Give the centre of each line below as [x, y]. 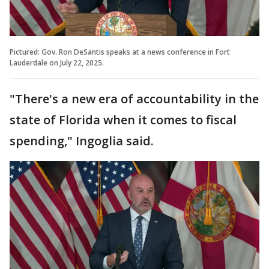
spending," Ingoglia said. [82, 141]
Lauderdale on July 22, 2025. [57, 62]
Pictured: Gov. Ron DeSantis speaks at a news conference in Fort [120, 52]
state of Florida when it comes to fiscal [123, 119]
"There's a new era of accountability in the [134, 98]
